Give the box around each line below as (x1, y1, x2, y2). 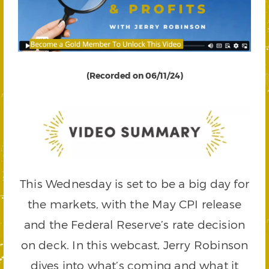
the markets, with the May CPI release (27, 197, 242, 211)
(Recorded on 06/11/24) (86, 70, 183, 80)
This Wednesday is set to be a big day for (20, 177, 249, 191)
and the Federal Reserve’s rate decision (23, 217, 246, 232)
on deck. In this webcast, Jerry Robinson (20, 238, 249, 252)
